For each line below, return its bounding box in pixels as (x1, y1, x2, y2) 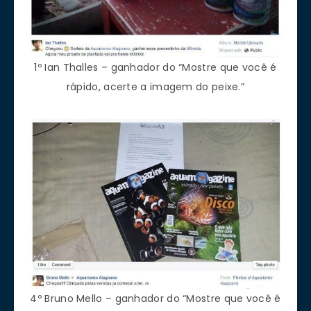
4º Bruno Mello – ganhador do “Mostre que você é (30, 292, 281, 306)
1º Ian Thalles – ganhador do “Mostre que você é (34, 60, 277, 75)
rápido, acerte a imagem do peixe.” (66, 80, 245, 94)
